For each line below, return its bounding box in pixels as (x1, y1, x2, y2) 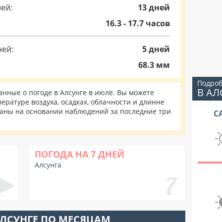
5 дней (142, 44, 170, 55)
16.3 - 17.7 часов (106, 18, 170, 29)
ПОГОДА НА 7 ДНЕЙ (35, 148, 124, 160)
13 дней (138, 2, 170, 13)
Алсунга (35, 160, 61, 169)
